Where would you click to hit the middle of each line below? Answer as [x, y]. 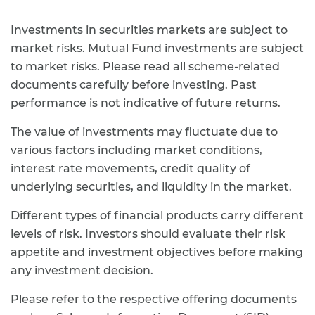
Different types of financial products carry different [157, 216]
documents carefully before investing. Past [134, 85]
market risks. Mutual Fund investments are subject [157, 48]
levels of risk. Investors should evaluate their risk [148, 234]
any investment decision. [82, 270]
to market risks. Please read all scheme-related [145, 66]
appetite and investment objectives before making [157, 252]
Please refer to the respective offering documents [154, 299]
